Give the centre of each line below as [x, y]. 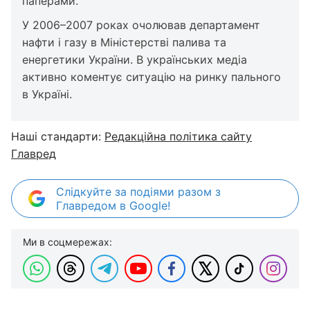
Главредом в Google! [113, 206]
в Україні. [47, 94]
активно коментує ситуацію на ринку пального [152, 77]
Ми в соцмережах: [67, 242]
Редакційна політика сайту [178, 136]
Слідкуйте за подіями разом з [138, 192]
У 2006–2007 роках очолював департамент [141, 25]
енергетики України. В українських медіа [135, 60]
